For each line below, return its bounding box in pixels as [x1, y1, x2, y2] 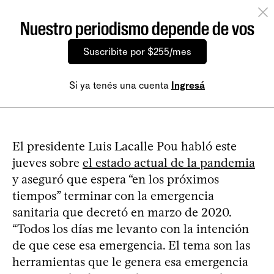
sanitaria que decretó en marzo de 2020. [12, 204, 231, 220]
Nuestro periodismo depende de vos [20, 17, 254, 39]
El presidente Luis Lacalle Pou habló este [12, 138, 237, 154]
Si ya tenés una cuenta [69, 79, 171, 91]
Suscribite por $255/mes [83, 45, 191, 57]
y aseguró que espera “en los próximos [12, 171, 219, 187]
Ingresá [171, 79, 205, 91]
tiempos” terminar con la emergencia [12, 188, 214, 203]
